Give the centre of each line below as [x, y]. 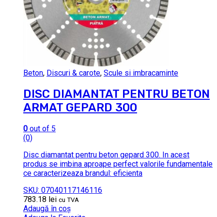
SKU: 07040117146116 [63, 190]
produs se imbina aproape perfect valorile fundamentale [118, 164]
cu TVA [69, 200]
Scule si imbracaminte [141, 73]
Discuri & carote [73, 73]
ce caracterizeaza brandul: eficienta [83, 173]
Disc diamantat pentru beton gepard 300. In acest [106, 155]
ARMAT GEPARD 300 [80, 107]
